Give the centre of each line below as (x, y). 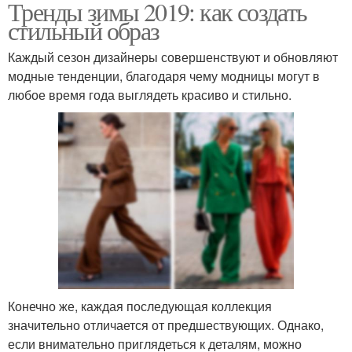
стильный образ (84, 30)
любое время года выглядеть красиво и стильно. (150, 94)
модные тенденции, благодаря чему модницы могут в (164, 75)
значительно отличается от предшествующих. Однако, (166, 324)
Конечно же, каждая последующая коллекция (140, 306)
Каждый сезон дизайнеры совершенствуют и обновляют (173, 57)
